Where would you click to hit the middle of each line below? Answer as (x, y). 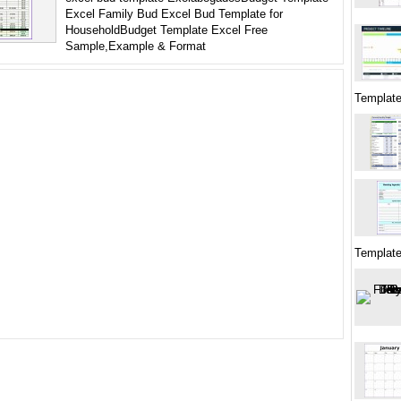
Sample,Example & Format (136, 46)
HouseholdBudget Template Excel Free (166, 30)
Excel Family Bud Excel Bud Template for (174, 14)
